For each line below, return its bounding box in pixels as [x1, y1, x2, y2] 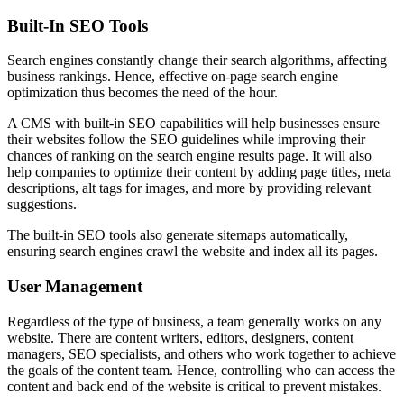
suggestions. [7, 197, 77, 213]
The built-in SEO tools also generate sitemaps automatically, [7, 227, 348, 243]
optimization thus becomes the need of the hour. [7, 85, 281, 101]
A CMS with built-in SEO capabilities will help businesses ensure [7, 115, 380, 132]
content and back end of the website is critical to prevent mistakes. [7, 378, 385, 394]
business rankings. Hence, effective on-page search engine [7, 69, 338, 85]
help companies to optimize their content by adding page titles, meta [7, 164, 391, 180]
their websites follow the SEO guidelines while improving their [7, 132, 365, 148]
